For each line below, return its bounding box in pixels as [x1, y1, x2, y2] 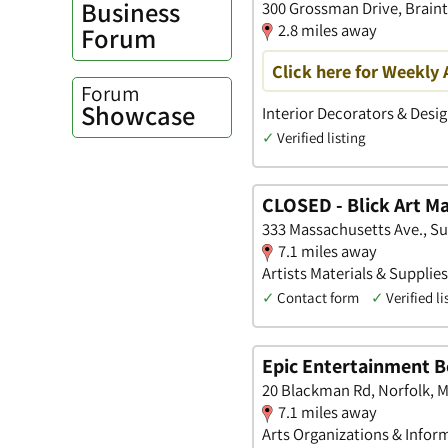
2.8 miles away [278, 19, 377, 42]
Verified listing [277, 127, 365, 147]
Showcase [81, 98, 195, 134]
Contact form [277, 288, 359, 308]
